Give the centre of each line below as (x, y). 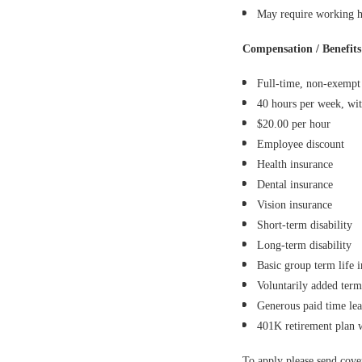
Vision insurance (295, 205)
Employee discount (301, 144)
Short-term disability (305, 225)
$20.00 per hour (294, 124)
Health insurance (295, 164)
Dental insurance (295, 185)
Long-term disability (304, 245)
